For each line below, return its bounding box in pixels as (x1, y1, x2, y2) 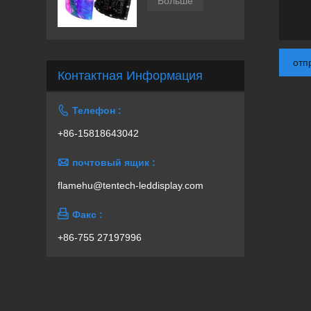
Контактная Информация (58, 69, 203, 83)
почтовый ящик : (72, 157, 156, 169)
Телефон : (72, 105, 122, 117)
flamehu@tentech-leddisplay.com (58, 180, 204, 192)
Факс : (72, 209, 103, 221)
